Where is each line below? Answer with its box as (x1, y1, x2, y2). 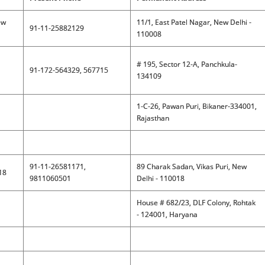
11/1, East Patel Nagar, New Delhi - (136, 17, 251, 27)
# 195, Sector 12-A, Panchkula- (136, 59, 237, 69)
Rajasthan (136, 113, 169, 123)
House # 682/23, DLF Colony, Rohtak (136, 198, 256, 208)
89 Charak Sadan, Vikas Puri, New (136, 161, 247, 172)
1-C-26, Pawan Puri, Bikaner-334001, (136, 101, 257, 111)
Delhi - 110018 (136, 173, 185, 183)
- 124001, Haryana (136, 209, 198, 219)
